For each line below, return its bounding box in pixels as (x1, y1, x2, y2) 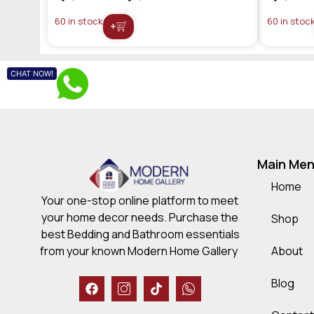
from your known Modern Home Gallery (40, 243, 240, 259)
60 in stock (55, 14, 103, 27)
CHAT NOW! (11, 68, 53, 78)
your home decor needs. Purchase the (41, 209, 238, 225)
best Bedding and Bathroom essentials (40, 226, 240, 242)
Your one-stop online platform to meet (41, 192, 238, 208)
